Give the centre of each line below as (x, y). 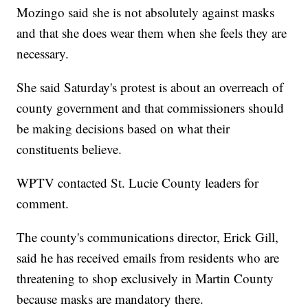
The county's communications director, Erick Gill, (148, 236)
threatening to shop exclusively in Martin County (145, 278)
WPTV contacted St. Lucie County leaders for (138, 182)
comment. (43, 203)
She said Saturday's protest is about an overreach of (150, 87)
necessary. (43, 53)
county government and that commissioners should (151, 107)
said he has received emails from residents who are (148, 257)
